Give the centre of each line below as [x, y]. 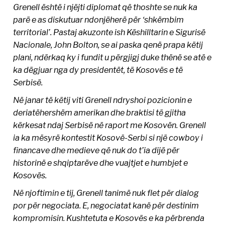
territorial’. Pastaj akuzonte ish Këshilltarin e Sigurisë [109, 32]
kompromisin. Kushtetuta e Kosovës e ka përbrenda [109, 218]
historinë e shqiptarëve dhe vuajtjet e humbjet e [101, 163]
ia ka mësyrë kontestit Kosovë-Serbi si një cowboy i [108, 138]
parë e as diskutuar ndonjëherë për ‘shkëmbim [99, 20]
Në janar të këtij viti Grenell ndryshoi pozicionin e [103, 100]
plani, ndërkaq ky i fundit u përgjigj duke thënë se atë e [113, 58]
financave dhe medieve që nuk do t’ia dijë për [96, 150]
